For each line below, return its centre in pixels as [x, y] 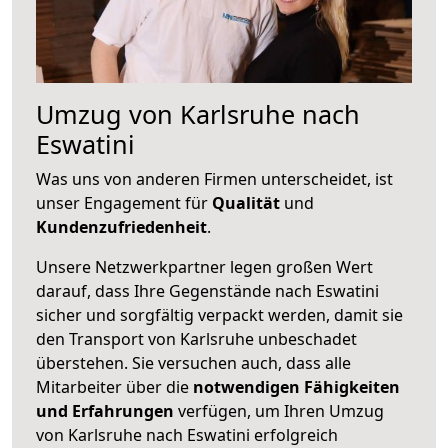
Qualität [246, 202]
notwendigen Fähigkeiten [294, 386]
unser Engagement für [124, 202]
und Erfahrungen [105, 410]
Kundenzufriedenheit [121, 226]
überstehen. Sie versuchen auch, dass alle [193, 362]
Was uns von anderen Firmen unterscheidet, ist [214, 178]
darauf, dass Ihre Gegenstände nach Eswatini [207, 290]
